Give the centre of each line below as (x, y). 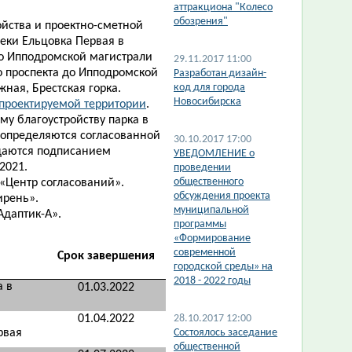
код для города (209, 88)
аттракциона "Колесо (223, 7)
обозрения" (201, 22)
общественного (209, 182)
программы (200, 224)
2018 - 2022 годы (212, 281)
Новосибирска (207, 102)
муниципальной (211, 210)
